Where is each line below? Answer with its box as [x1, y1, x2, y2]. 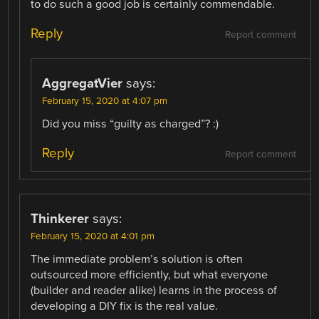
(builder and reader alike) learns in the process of [31, 283, 278, 298]
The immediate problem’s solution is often [31, 251, 244, 266]
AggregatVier [42, 75, 123, 91]
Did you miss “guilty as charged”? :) [42, 116, 219, 131]
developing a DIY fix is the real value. [31, 298, 219, 313]
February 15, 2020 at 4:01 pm [31, 230, 155, 242]
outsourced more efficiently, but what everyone [31, 267, 268, 282]
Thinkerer [31, 210, 90, 226]
